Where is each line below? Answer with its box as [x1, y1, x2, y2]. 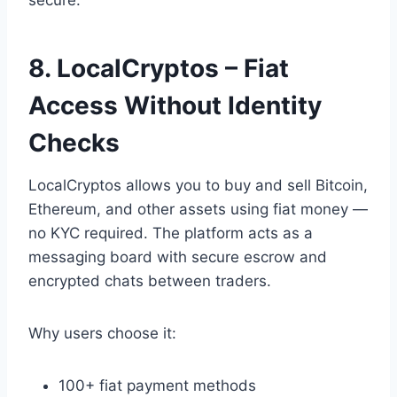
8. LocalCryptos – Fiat [28, 52, 289, 83]
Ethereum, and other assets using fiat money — [28, 199, 368, 218]
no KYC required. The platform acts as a [28, 223, 313, 242]
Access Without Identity [28, 90, 322, 121]
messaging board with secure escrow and [28, 247, 327, 266]
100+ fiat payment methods [58, 376, 256, 394]
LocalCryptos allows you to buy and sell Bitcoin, [28, 175, 368, 194]
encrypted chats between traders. [28, 271, 271, 290]
